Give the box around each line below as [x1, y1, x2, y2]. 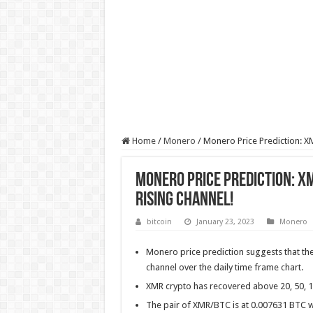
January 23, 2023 [196, 217, 254, 226]
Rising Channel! [135, 191, 236, 210]
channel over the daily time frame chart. [145, 262, 303, 272]
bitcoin [146, 217, 172, 226]
